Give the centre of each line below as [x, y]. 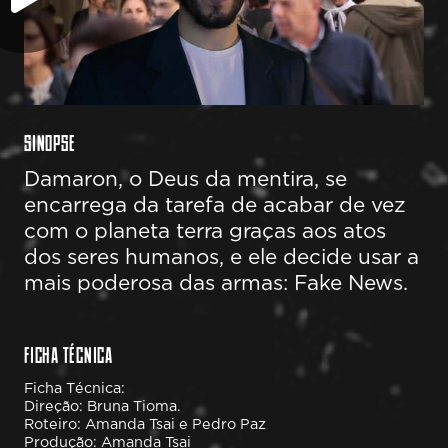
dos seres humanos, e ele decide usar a [221, 258]
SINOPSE [50, 144]
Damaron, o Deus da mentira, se [185, 180]
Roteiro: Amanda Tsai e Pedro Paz [145, 424]
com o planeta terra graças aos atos [205, 232]
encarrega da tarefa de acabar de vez [215, 206]
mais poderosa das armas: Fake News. [216, 284]
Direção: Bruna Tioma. [102, 406]
